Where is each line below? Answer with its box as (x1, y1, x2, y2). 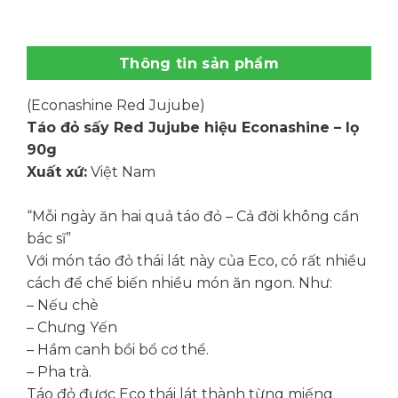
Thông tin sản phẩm (119, 55, 279, 73)
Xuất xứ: (26, 163, 87, 181)
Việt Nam (86, 163, 155, 181)
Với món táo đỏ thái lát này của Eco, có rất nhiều (26, 252, 367, 270)
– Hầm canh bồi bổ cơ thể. (26, 341, 209, 359)
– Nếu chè (26, 297, 99, 314)
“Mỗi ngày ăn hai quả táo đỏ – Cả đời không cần (26, 208, 359, 226)
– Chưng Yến (26, 319, 117, 337)
